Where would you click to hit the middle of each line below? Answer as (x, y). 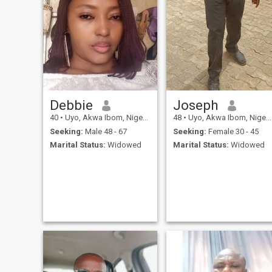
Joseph (195, 105)
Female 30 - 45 (232, 131)
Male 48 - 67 (105, 131)
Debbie (71, 105)
